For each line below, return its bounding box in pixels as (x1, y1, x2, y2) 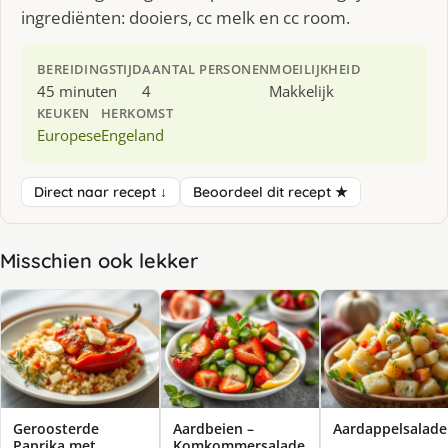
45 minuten (37, 80, 117, 101)
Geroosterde (13, 419, 99, 439)
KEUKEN (37, 103, 90, 122)
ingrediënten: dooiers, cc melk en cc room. (21, 5, 350, 29)
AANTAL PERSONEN (142, 59, 270, 78)
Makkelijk (269, 80, 335, 101)
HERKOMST (101, 103, 174, 122)
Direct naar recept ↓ (34, 182, 167, 201)
